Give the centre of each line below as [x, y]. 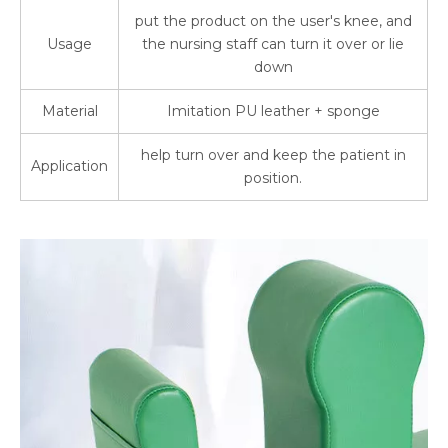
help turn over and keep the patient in [273, 155]
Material [69, 111]
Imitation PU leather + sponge [273, 111]
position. [273, 178]
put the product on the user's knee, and [273, 21]
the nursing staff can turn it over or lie [273, 44]
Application [69, 166]
